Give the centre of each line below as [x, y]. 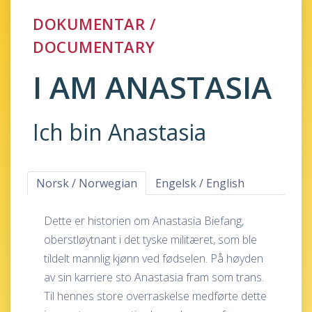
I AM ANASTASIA [152, 87]
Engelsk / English [200, 183]
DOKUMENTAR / [95, 24]
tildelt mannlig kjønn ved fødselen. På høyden [154, 258]
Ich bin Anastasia [119, 132]
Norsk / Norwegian [87, 183]
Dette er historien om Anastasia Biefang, [144, 221]
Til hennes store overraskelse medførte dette [155, 296]
